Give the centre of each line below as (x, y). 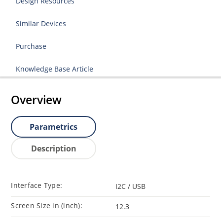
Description (54, 149)
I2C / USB (130, 186)
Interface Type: (37, 185)
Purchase (31, 46)
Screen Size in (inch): (47, 205)
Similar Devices (41, 23)
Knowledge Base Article (55, 69)
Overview (37, 100)
